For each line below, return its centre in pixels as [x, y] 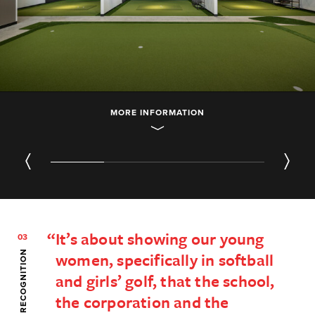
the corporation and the [142, 302]
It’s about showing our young [160, 238]
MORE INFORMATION [157, 112]
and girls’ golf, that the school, [165, 281]
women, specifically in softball [165, 259]
